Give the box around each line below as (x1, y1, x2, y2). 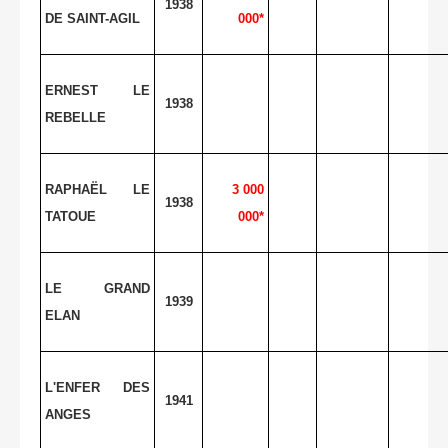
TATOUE (45, 208, 96, 224)
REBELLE (45, 109, 106, 125)
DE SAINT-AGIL (45, 10, 140, 26)
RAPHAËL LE (45, 181, 150, 197)
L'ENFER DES (45, 379, 150, 395)
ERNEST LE (45, 82, 150, 98)
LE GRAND (45, 280, 150, 296)
